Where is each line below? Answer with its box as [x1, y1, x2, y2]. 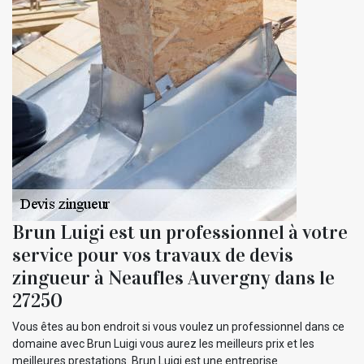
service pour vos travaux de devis [12, 242, 293, 267]
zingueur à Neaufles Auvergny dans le [12, 265, 335, 290]
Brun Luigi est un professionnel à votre [12, 219, 348, 245]
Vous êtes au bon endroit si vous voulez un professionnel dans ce [12, 319, 344, 333]
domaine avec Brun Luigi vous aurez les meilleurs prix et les [12, 336, 314, 350]
